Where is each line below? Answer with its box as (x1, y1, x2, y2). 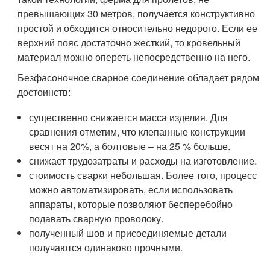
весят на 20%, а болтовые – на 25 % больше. (29, 139, 231, 153)
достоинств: (17, 85, 71, 99)
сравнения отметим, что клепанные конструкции (29, 125, 246, 139)
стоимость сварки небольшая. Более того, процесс (29, 168, 257, 182)
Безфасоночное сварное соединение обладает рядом (17, 71, 260, 84)
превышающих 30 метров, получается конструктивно (17, 7, 256, 20)
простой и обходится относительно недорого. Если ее (17, 21, 258, 35)
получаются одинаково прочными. (29, 240, 183, 254)
